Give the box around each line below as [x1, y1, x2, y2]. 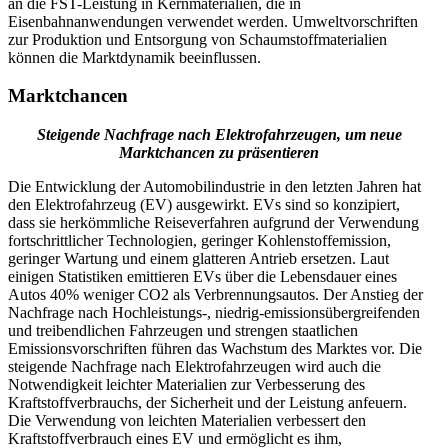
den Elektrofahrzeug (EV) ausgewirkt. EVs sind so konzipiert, [8, 195, 400, 213]
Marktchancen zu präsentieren [119, 143, 319, 161]
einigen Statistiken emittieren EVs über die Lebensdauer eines [8, 267, 397, 285]
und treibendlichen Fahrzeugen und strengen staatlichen [8, 321, 358, 339]
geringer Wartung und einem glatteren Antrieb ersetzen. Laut [8, 249, 389, 267]
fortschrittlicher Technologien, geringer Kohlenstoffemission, [8, 231, 391, 249]
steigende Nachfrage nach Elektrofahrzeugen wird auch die [8, 357, 381, 375]
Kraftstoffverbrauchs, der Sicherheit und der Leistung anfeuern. [8, 393, 407, 411]
